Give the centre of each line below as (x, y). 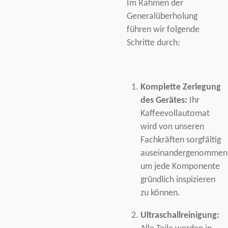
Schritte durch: (153, 43)
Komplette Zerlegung (180, 88)
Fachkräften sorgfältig (180, 140)
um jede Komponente (180, 167)
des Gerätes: (164, 101)
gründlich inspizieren (178, 180)
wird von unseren (172, 127)
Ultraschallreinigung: (180, 216)
